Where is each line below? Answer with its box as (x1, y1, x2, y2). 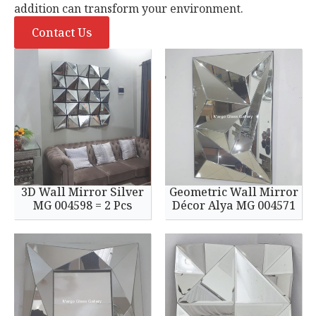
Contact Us (32, 25, 92, 40)
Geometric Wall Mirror (169, 184, 298, 200)
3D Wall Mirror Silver (21, 184, 144, 200)
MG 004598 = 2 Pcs (33, 197, 132, 213)
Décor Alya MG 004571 (171, 197, 296, 213)
